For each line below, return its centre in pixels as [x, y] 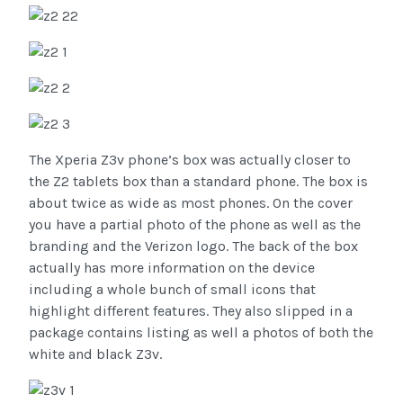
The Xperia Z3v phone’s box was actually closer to [190, 160]
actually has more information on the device [172, 268]
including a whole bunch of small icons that [172, 290]
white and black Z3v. [95, 354]
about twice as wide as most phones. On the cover [191, 203]
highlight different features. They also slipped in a [191, 311]
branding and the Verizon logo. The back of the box [193, 246]
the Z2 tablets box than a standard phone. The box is [198, 182]
